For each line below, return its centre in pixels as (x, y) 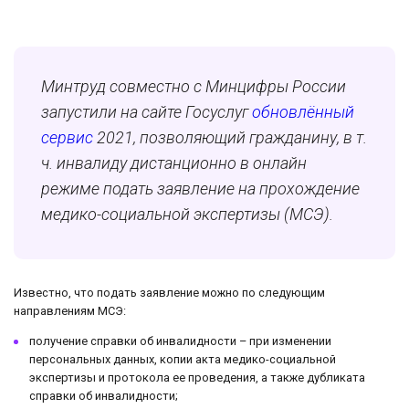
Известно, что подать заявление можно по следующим (169, 293)
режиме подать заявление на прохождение (200, 189)
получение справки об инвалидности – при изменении (180, 341)
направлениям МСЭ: (70, 311)
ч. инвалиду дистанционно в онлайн (174, 163)
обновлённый (303, 112)
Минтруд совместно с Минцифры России (194, 87)
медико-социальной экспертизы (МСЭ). (187, 215)
